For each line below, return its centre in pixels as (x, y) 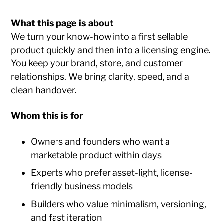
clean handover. (44, 90)
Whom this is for (47, 116)
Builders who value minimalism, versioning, (119, 204)
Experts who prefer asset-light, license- (112, 173)
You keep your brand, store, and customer (97, 63)
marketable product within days (96, 155)
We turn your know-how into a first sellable (100, 37)
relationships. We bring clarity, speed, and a (100, 77)
